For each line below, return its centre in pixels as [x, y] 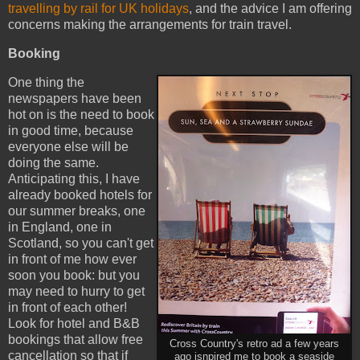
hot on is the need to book [81, 114]
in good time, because [71, 130]
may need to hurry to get [76, 291]
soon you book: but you [74, 275]
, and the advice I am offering [270, 9]
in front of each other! [67, 307]
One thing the [46, 82]
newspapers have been [75, 98]
